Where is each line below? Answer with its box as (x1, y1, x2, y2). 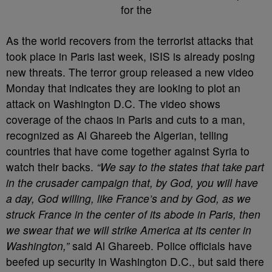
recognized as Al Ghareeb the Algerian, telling (6, 127, 228, 143)
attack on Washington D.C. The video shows (6, 96, 220, 111)
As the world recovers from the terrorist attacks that (6, 33, 253, 48)
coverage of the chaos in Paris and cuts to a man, (6, 112, 245, 127)
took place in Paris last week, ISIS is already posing (6, 49, 255, 64)
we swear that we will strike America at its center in (6, 222, 251, 237)
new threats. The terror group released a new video (6, 64, 254, 80)
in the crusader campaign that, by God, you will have (6, 175, 258, 190)
